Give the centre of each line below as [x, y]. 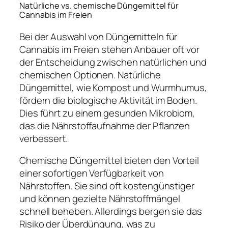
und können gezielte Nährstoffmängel [100, 199]
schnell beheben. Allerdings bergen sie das [111, 211]
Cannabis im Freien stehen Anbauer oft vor [109, 49]
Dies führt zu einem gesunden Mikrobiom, [107, 113]
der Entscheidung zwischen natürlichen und [113, 62]
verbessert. [44, 138]
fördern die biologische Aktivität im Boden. [108, 100]
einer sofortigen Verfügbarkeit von [92, 173]
